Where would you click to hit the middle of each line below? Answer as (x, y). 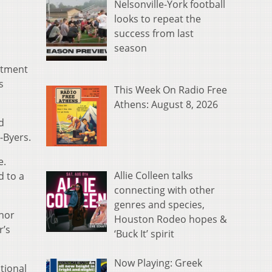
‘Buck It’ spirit (144, 234)
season (131, 48)
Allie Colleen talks (154, 176)
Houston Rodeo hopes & (171, 219)
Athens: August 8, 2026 (166, 105)
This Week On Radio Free (171, 90)
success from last (154, 34)
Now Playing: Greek (158, 263)
